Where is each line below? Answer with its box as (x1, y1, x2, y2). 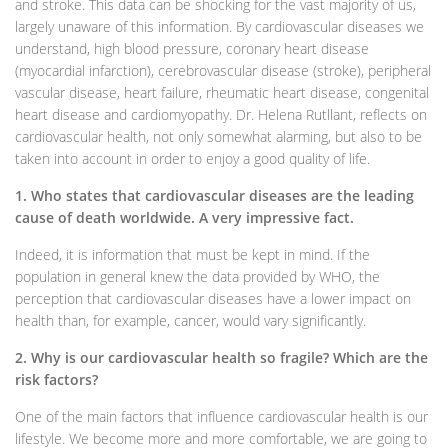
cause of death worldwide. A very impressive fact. (15, 207, 354, 227)
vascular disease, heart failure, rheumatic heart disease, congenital (15, 82, 429, 102)
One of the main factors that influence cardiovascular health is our (15, 406, 428, 426)
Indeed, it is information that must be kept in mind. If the (15, 244, 370, 264)
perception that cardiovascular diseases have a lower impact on (15, 288, 411, 308)
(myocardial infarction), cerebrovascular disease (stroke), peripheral (15, 60, 431, 80)
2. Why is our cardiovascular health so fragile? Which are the (15, 347, 428, 367)
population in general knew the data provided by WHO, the (15, 266, 380, 286)
